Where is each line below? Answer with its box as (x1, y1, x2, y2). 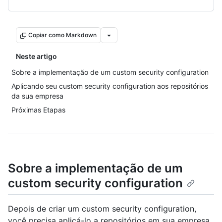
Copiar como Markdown (28, 31, 97, 39)
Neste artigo (16, 52, 57, 60)
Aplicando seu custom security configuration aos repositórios (11, 82, 208, 90)
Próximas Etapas (11, 106, 65, 114)
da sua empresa (11, 92, 63, 100)
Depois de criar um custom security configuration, (8, 204, 196, 214)
